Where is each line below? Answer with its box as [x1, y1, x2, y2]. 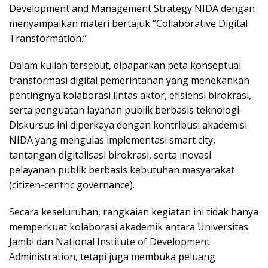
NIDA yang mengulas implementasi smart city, [9, 133, 215, 147]
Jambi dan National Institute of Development [9, 235, 210, 249]
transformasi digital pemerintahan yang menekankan [9, 74, 249, 87]
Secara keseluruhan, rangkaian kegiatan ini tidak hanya [9, 205, 258, 219]
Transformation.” [9, 32, 87, 45]
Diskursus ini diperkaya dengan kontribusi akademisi [9, 118, 247, 132]
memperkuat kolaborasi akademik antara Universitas [9, 220, 248, 234]
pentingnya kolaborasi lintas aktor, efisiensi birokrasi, [9, 89, 251, 102]
